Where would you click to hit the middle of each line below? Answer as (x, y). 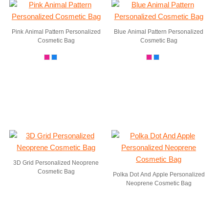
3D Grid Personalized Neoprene (56, 163)
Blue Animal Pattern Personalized (159, 32)
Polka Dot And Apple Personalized (159, 175)
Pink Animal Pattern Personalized (56, 32)
